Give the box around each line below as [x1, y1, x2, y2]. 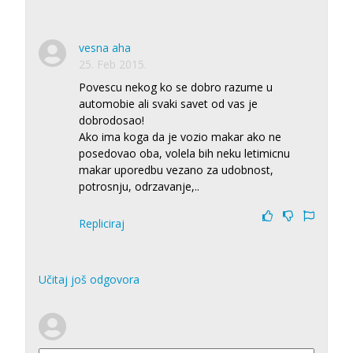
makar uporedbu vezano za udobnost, [79, 162, 273, 177]
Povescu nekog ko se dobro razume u [79, 79, 273, 95]
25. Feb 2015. [79, 56, 147, 72]
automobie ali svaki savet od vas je [79, 95, 258, 111]
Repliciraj [79, 215, 124, 231]
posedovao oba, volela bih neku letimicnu [79, 145, 290, 161]
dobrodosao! [79, 112, 144, 128]
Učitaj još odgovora [39, 271, 139, 287]
